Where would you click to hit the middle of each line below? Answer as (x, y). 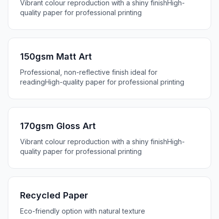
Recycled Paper (54, 195)
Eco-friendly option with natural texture (83, 211)
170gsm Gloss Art (58, 126)
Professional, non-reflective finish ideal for (89, 72)
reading (33, 82)
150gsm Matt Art (56, 56)
